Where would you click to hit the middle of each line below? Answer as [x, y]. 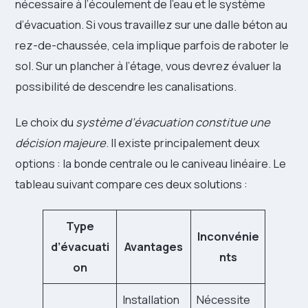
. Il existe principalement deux [183, 142]
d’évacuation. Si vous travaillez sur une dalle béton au [151, 24]
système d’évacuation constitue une [173, 122]
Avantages [154, 246]
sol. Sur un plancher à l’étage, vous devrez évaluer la [148, 65]
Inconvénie [228, 236]
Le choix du [45, 122]
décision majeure [60, 142]
